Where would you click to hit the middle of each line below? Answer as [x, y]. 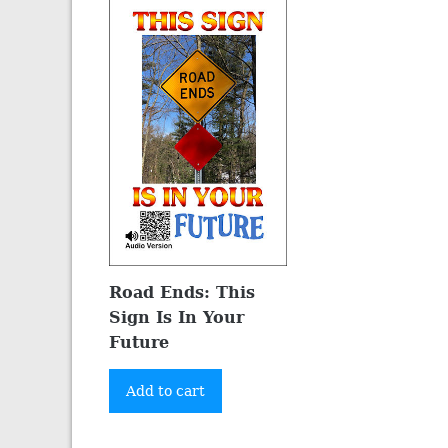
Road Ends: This [182, 292]
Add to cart [166, 390]
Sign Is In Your [177, 317]
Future [139, 342]
